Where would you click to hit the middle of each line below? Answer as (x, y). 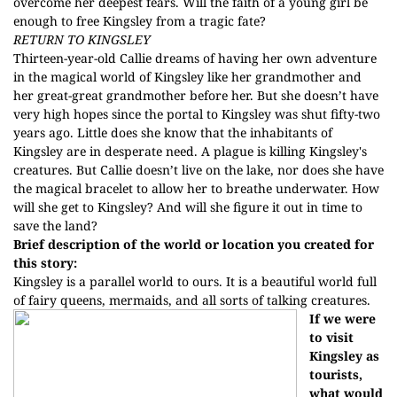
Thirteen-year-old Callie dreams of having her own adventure (195, 58)
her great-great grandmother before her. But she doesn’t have (196, 95)
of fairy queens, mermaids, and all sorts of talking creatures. (192, 300)
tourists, (336, 374)
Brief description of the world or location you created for (194, 244)
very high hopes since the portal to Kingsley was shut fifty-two (197, 114)
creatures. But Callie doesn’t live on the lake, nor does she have (198, 170)
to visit (331, 337)
